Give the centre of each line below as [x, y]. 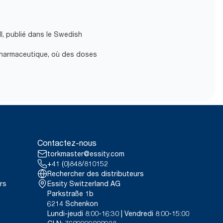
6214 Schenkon [73, 204]
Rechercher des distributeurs [96, 174]
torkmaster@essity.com [86, 154]
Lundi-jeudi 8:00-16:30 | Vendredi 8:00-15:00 [118, 214]
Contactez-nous [67, 143]
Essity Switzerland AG [84, 184]
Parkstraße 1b [71, 194]
